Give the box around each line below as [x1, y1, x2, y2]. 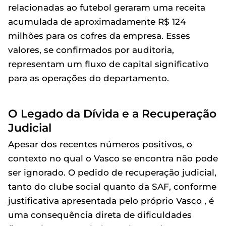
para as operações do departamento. [8, 73, 169, 83]
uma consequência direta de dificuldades [8, 210, 192, 220]
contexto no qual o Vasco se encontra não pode [8, 153, 218, 163]
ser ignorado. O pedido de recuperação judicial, [8, 167, 216, 178]
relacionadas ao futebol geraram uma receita [8, 3, 205, 13]
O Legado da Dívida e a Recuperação [8, 107, 216, 120]
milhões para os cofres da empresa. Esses [8, 31, 190, 41]
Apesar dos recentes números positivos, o [8, 139, 192, 149]
